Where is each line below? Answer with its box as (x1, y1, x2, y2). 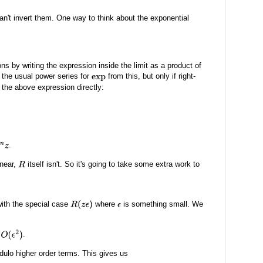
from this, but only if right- (106, 72, 196, 81)
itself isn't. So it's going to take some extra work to (25, 159, 200, 168)
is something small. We (121, 199, 204, 208)
